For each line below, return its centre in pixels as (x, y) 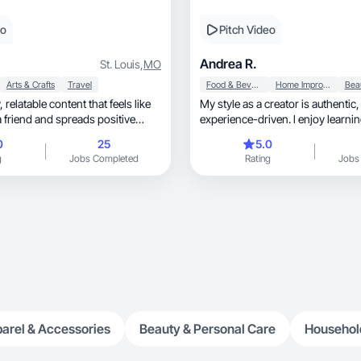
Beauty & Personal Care (207, 329)
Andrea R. (228, 64)
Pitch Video (247, 29)
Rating (257, 158)
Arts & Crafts (30, 85)
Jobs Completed (104, 158)
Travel (79, 85)
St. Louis (120, 64)
